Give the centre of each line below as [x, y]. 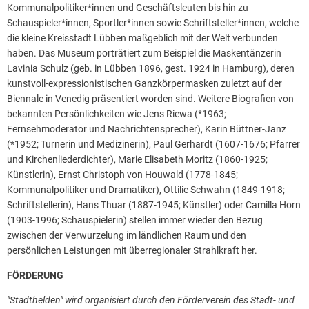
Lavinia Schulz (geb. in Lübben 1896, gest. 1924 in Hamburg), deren [151, 68]
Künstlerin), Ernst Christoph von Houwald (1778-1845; [122, 174]
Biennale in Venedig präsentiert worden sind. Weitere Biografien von [150, 98]
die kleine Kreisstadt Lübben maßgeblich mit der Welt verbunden [142, 38]
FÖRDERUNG [35, 275]
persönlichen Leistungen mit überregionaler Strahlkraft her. [132, 250]
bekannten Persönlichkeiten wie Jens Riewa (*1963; [117, 113]
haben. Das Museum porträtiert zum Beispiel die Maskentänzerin [144, 53]
